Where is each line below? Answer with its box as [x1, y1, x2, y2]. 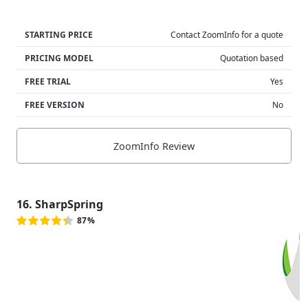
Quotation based [220, 52, 283, 65]
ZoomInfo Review [113, 139, 195, 153]
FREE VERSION [25, 99, 85, 111]
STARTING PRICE [25, 29, 93, 41]
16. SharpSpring [16, 196, 103, 212]
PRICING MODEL [25, 52, 93, 65]
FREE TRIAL [25, 76, 71, 88]
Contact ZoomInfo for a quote [170, 29, 283, 41]
